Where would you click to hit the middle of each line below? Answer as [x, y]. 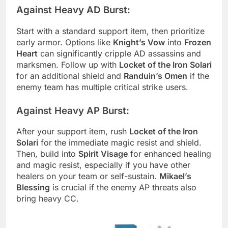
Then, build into [47, 154]
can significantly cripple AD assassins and [119, 53]
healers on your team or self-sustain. [88, 176]
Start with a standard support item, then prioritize [110, 31]
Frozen [198, 42]
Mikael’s [175, 176]
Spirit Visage [103, 154]
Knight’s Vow [139, 42]
